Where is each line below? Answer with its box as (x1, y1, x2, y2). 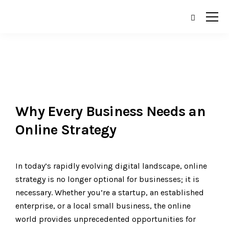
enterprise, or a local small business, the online (15, 201, 191, 211)
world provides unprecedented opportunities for (15, 214, 196, 224)
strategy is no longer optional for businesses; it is (15, 174, 199, 184)
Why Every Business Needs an (15, 103, 205, 120)
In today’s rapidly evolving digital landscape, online (15, 161, 207, 171)
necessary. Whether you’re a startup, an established (15, 188, 204, 197)
